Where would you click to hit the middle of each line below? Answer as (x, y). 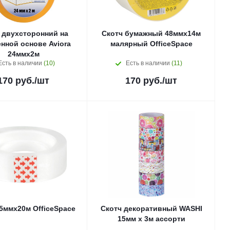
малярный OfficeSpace (151, 44)
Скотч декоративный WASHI (151, 208)
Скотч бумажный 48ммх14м (151, 33)
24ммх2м (23, 54)
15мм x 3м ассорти (151, 219)
